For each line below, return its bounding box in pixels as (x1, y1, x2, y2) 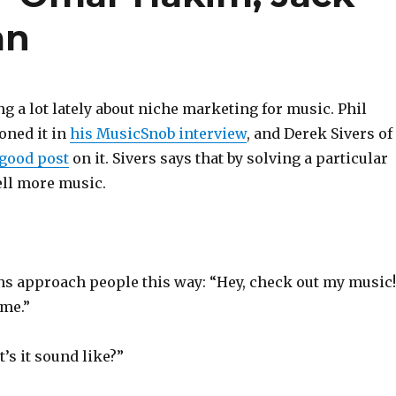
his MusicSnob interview (69, 125, 247, 142)
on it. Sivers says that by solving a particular (68, 149, 388, 167)
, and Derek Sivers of (246, 125, 392, 142)
